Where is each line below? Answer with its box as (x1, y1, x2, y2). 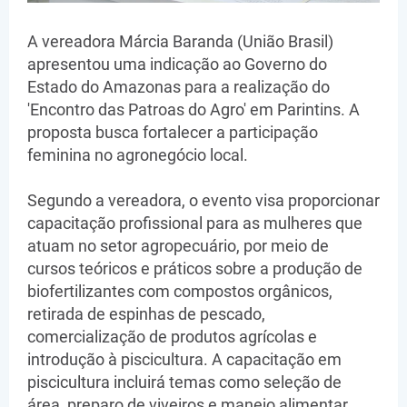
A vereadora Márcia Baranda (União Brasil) (27, 31, 333, 51)
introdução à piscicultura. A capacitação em (27, 349, 342, 369)
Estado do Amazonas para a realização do (27, 76, 330, 96)
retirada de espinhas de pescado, (27, 303, 265, 323)
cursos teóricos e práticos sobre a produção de (27, 258, 362, 278)
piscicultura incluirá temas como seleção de (27, 372, 342, 392)
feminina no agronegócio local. (27, 144, 248, 164)
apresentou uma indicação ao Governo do (27, 54, 327, 74)
